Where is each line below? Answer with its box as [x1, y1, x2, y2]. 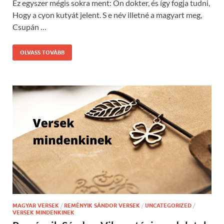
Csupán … [12, 22, 46, 32]
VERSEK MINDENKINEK [12, 209, 74, 216]
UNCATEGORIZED [145, 202, 191, 209]
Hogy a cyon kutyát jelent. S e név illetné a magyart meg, [12, 10, 202, 20]
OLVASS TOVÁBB [20, 49, 64, 56]
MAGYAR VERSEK [12, 202, 59, 209]
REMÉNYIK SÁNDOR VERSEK [64, 202, 140, 209]
